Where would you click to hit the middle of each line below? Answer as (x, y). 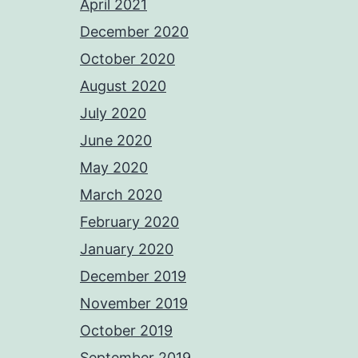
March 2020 (121, 195)
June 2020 (116, 141)
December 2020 (134, 32)
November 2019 (134, 304)
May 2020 (114, 168)
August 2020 (123, 86)
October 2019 (126, 331)
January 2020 (127, 249)
